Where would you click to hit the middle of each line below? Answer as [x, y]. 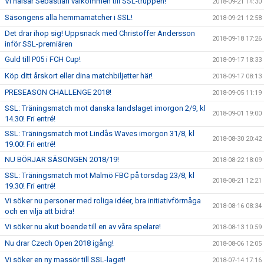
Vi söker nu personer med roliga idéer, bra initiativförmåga [103, 200]
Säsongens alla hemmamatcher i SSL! [69, 17]
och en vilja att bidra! [39, 211]
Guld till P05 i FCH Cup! [43, 59]
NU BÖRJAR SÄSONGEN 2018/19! [62, 159]
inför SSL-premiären [39, 44]
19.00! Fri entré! [30, 144]
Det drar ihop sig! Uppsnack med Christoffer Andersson [100, 33]
